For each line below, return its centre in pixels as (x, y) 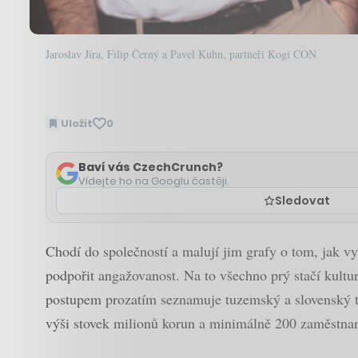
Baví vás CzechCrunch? (151, 167)
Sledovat (302, 200)
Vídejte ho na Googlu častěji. (154, 181)
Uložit (77, 123)
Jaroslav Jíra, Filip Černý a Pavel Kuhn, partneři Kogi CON (181, 54)
